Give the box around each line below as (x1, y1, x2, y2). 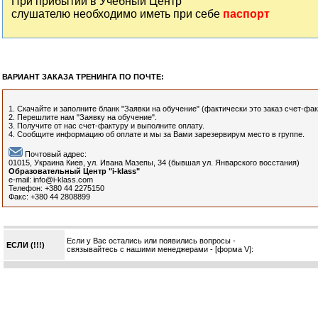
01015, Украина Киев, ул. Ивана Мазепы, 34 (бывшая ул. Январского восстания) (9, 158, 300, 167)
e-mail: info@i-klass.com (9, 175, 93, 184)
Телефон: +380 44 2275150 (9, 184, 104, 192)
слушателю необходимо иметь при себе (11, 8, 223, 20)
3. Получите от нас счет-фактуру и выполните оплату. (9, 121, 204, 130)
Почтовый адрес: (23, 150, 87, 158)
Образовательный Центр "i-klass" (9, 167, 140, 175)
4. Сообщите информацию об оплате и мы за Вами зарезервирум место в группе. (9, 130, 305, 138)
